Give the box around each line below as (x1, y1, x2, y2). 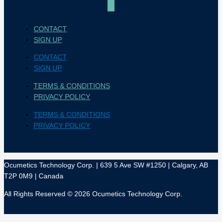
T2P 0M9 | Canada (4, 172, 63, 180)
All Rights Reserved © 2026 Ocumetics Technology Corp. (4, 190, 182, 198)
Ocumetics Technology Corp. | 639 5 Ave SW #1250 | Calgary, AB (4, 161, 208, 169)
